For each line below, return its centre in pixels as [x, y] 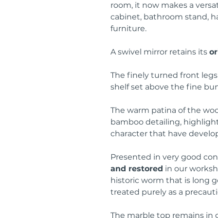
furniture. [128, 28]
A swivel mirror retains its [160, 52]
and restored [137, 169]
